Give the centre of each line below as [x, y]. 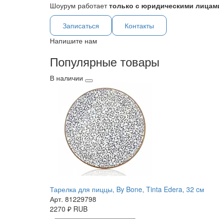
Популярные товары [105, 62]
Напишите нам [74, 41]
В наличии [66, 78]
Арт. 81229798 [73, 199]
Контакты [139, 26]
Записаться [81, 26]
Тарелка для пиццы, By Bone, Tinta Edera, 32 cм [127, 189]
